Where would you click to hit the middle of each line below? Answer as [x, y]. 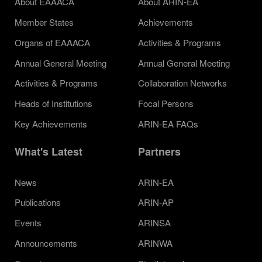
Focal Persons [166, 104]
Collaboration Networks [182, 83]
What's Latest [49, 152]
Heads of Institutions [54, 104]
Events [28, 223]
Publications [38, 202]
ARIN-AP [156, 202]
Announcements [46, 243]
